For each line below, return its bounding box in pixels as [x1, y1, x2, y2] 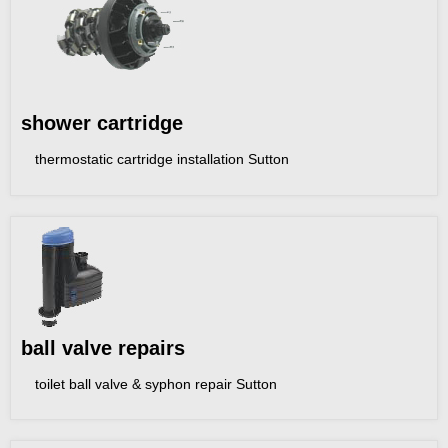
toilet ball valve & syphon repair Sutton [35, 376, 278, 393]
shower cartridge [21, 111, 183, 134]
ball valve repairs [21, 336, 185, 359]
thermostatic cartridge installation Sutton [35, 151, 290, 168]
